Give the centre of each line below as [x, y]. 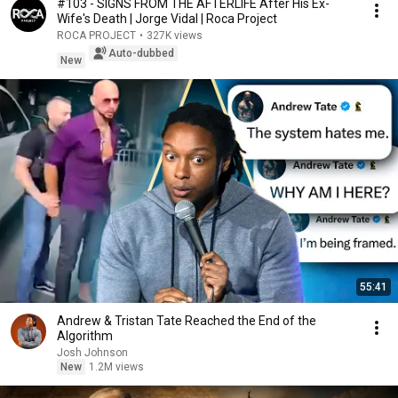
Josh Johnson [92, 353]
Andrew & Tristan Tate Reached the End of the [187, 321]
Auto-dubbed [141, 53]
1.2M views [116, 367]
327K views [175, 36]
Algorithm [85, 336]
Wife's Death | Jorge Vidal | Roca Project [167, 19]
